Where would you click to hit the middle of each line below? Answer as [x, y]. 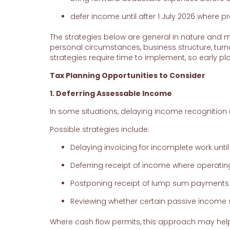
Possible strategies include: [99, 130]
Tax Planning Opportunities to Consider [127, 76]
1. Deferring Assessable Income [111, 94]
